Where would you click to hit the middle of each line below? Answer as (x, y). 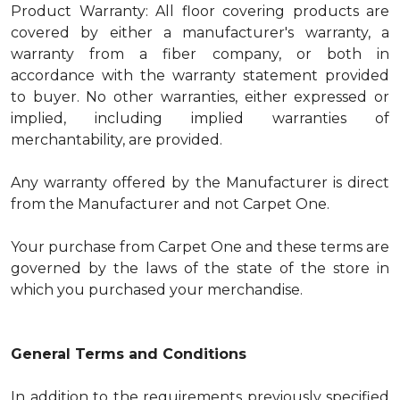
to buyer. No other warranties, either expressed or (200, 97)
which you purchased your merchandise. (157, 290)
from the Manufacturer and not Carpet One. (170, 204)
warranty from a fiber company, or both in (200, 54)
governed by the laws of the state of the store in (200, 268)
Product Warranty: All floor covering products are (200, 11)
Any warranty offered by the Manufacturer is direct (200, 183)
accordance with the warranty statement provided (200, 75)
